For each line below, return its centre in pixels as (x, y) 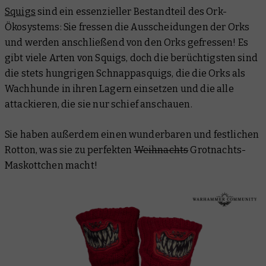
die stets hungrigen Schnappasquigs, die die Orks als (125, 73)
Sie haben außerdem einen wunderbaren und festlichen (132, 134)
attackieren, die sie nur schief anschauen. (99, 104)
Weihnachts (161, 150)
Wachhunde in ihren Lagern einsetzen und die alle (119, 88)
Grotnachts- (217, 150)
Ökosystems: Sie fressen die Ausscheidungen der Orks (127, 27)
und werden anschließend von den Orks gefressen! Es (127, 42)
